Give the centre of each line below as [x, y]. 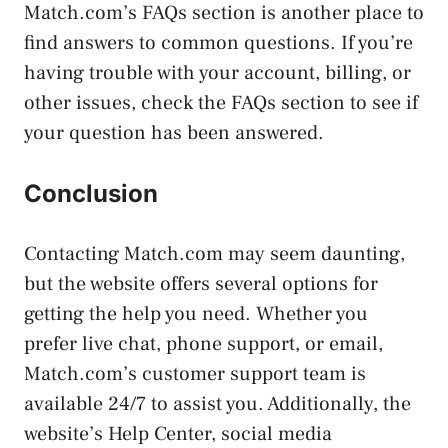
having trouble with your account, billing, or [217, 72]
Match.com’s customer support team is [195, 373]
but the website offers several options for [201, 283]
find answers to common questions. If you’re [218, 42]
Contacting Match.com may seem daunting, [214, 253]
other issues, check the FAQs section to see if [221, 102]
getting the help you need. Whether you [196, 313]
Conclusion [91, 193]
